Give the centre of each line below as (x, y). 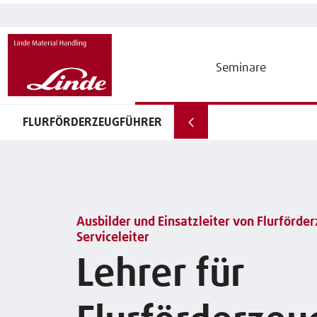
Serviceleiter (113, 238)
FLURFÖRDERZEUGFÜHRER (92, 122)
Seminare (241, 68)
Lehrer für (160, 276)
